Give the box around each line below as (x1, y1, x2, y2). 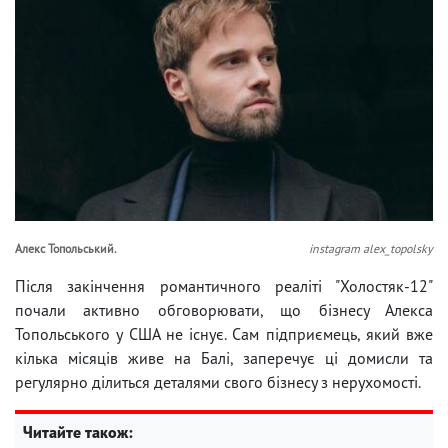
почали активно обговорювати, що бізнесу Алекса (15, 299, 433, 320)
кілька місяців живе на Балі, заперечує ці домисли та (15, 347, 433, 368)
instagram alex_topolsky (309, 240, 433, 256)
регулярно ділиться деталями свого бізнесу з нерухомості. (15, 371, 421, 392)
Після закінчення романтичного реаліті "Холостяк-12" (15, 275, 433, 296)
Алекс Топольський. (15, 240, 117, 256)
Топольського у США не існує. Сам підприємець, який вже (15, 323, 433, 344)
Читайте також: (23, 421, 133, 442)
